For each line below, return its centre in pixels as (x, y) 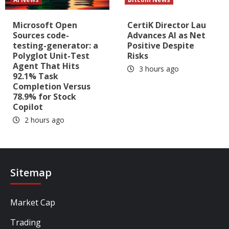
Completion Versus (52, 87)
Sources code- (41, 36)
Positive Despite (161, 46)
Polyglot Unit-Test (51, 56)
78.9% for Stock (44, 97)
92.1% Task (36, 76)
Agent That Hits (46, 66)
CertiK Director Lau (167, 25)
